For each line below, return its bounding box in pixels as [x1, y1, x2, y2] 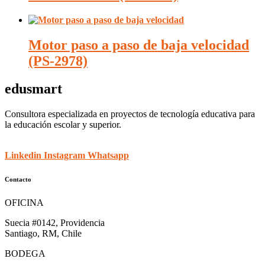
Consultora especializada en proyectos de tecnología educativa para [5, 108, 255, 119]
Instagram [44, 150, 85, 160]
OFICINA [5, 197, 44, 208]
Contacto [5, 175, 31, 183]
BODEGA [5, 248, 46, 258]
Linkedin [5, 150, 41, 160]
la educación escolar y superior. [5, 119, 121, 130]
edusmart [5, 80, 62, 96]
